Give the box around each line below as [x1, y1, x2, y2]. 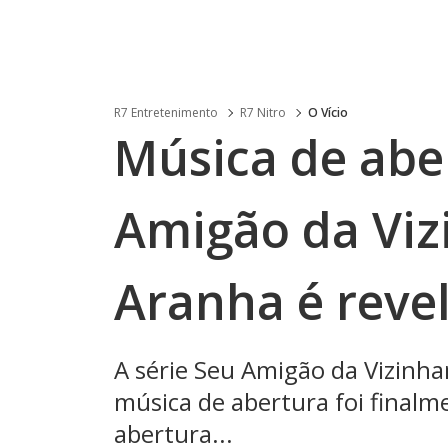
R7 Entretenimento [114, 104, 218, 121]
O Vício [308, 104, 348, 121]
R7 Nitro [240, 104, 286, 121]
